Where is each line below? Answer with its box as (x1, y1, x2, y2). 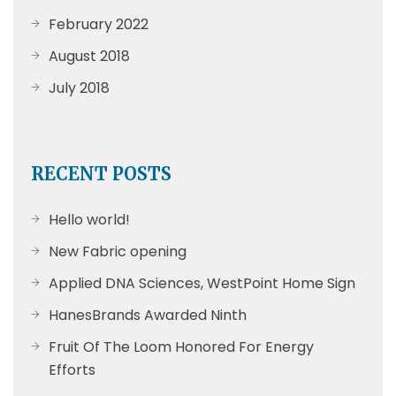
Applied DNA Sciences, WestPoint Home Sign (49, 273, 355, 294)
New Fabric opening (49, 241, 187, 263)
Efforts (49, 360, 95, 381)
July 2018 (49, 78, 110, 99)
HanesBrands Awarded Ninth (49, 305, 247, 326)
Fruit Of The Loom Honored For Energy (49, 337, 314, 358)
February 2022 (49, 14, 148, 35)
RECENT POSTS (31, 163, 171, 186)
